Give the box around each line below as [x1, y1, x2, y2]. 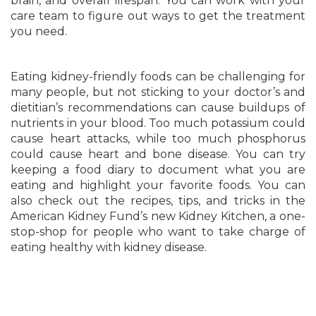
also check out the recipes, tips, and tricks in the [11, 194, 305, 207]
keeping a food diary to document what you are [11, 163, 305, 176]
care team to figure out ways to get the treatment [11, 9, 305, 23]
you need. [11, 25, 67, 38]
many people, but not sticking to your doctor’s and [11, 85, 305, 99]
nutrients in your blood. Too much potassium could [11, 116, 305, 130]
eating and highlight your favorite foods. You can [11, 178, 305, 192]
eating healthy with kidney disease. [11, 241, 207, 254]
